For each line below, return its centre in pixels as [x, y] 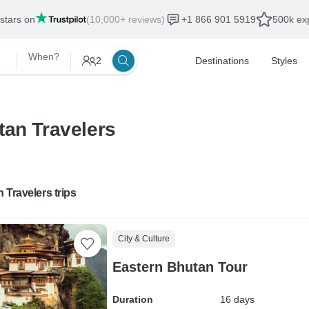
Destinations [222, 61]
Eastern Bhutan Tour [180, 267]
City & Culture [143, 239]
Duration [132, 299]
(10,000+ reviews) [126, 19]
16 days [237, 299]
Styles [284, 61]
